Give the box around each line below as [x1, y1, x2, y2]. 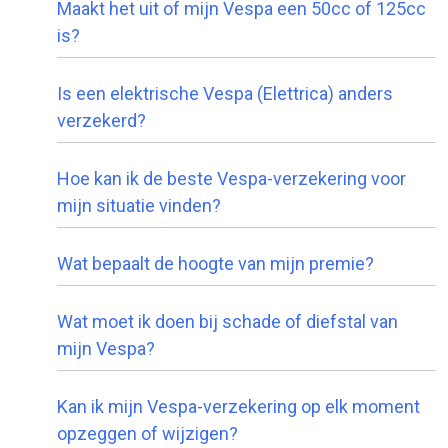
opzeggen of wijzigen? [57, 422, 238, 444]
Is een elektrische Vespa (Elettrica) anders [57, 82, 393, 104]
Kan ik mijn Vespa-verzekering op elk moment [57, 395, 420, 417]
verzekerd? [57, 109, 146, 131]
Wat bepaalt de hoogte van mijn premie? [57, 252, 374, 274]
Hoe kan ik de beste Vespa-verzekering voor [57, 167, 406, 189]
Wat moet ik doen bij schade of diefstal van [57, 310, 398, 332]
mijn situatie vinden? [57, 194, 221, 216]
